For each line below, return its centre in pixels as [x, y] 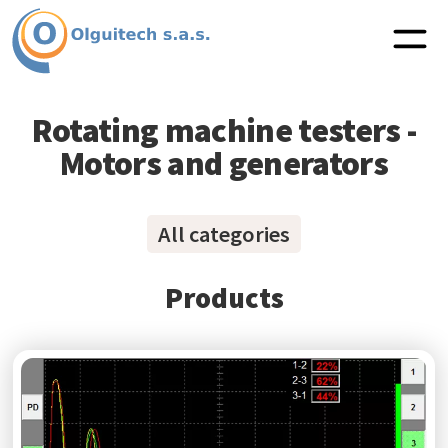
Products [224, 297]
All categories [224, 234]
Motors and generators [224, 163]
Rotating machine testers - [224, 130]
